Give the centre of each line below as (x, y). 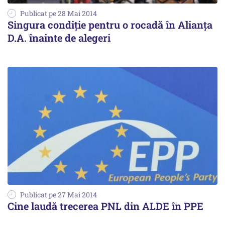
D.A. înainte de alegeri (59, 37)
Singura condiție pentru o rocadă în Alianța (110, 24)
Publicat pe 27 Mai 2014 (59, 194)
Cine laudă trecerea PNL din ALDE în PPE (105, 206)
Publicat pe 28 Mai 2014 (59, 13)
